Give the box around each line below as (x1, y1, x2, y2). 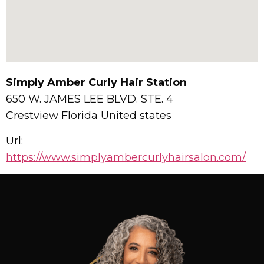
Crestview (6, 109, 61, 122)
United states (101, 109, 171, 122)
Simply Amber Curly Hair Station (6, 76, 187, 89)
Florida (61, 109, 101, 122)
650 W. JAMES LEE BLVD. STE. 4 (6, 93, 173, 105)
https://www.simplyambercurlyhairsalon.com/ (6, 151, 246, 164)
